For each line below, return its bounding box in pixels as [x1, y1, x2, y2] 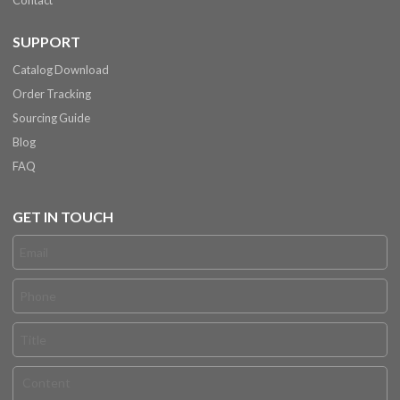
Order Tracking [12, 87, 92, 102]
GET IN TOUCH [12, 208, 114, 226]
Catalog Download [12, 62, 110, 78]
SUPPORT [12, 33, 81, 51]
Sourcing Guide [12, 111, 91, 126]
